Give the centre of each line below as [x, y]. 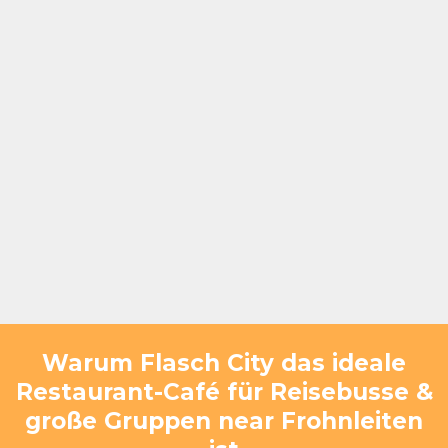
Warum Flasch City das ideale [224, 362]
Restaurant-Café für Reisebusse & [224, 391]
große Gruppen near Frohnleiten [224, 420]
